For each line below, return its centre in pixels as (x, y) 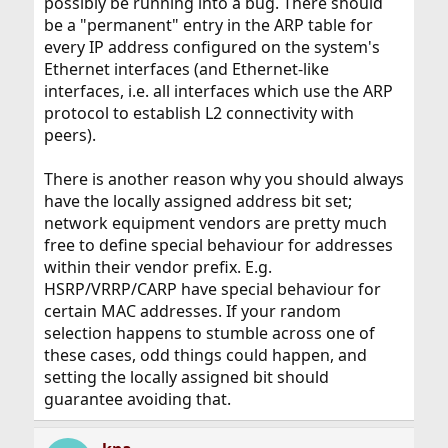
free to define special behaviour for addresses (218, 244)
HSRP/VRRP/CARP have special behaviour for (212, 288)
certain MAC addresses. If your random (192, 310)
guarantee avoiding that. (137, 398)
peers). (69, 134)
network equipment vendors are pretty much (215, 222)
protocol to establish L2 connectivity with (198, 112)
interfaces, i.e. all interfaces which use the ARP (218, 90)
